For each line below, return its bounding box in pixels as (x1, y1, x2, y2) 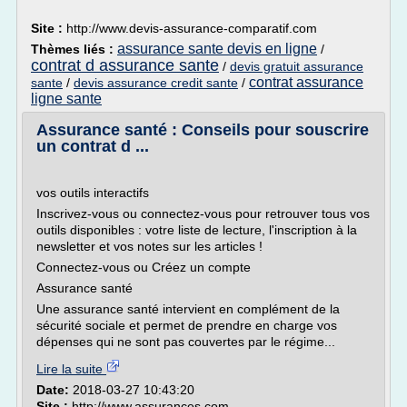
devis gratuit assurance (230, 59, 363, 74)
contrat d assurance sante (31, 56, 219, 74)
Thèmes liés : (31, 42, 117, 56)
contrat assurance (249, 74, 363, 90)
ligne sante (31, 91, 102, 106)
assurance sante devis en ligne (117, 41, 317, 56)
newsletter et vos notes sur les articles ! (36, 239, 263, 253)
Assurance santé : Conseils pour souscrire (36, 121, 369, 139)
